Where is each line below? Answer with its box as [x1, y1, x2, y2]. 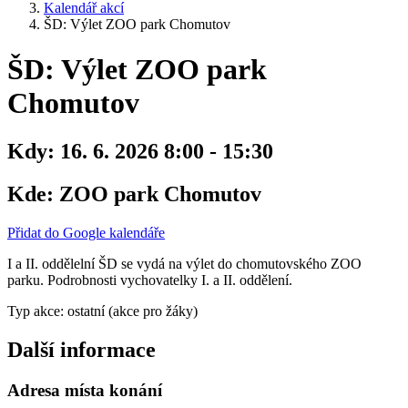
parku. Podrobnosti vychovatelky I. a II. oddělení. [7, 272, 292, 289]
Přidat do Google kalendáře [7, 225, 165, 241]
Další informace [7, 337, 156, 362]
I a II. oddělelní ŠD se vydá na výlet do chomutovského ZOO [7, 256, 362, 272]
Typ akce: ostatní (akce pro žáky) [7, 303, 198, 320]
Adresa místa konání [7, 380, 162, 400]
